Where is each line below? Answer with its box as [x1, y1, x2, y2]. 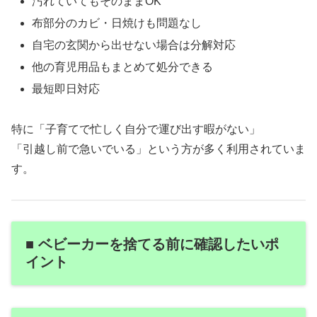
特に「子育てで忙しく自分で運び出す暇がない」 [11, 123, 260, 136]
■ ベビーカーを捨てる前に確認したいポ [25, 236, 279, 252]
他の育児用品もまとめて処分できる [32, 61, 214, 74]
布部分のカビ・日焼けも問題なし [32, 16, 202, 29]
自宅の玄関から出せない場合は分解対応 [32, 38, 236, 51]
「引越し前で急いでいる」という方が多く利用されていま [11, 143, 306, 156]
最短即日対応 [32, 83, 100, 96]
